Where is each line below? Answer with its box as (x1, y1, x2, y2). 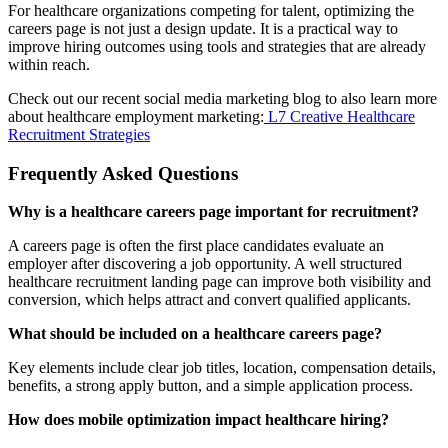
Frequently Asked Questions (8, 162, 238, 184)
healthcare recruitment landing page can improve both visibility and (8, 273, 431, 291)
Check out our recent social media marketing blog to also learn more (8, 89, 437, 107)
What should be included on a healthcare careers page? (8, 325, 382, 343)
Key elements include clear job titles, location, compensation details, (8, 359, 436, 377)
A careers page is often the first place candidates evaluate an (8, 237, 384, 255)
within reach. (8, 55, 90, 73)
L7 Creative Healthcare (264, 107, 415, 125)
